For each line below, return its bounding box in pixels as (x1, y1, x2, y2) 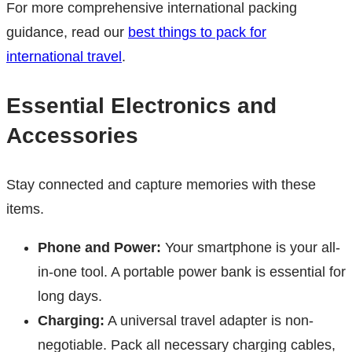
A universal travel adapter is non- (104, 313, 313, 329)
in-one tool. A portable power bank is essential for (38, 264, 346, 280)
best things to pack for (128, 24, 266, 41)
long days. (38, 288, 102, 305)
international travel (6, 49, 122, 65)
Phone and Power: (38, 240, 161, 256)
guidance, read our (6, 24, 128, 41)
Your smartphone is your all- (161, 240, 340, 256)
